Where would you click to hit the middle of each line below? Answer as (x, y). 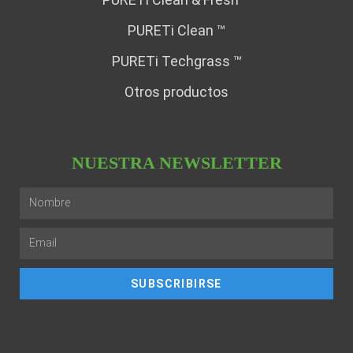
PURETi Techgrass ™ (176, 61)
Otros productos (176, 91)
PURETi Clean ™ (176, 30)
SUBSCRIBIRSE (176, 283)
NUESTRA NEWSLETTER (176, 162)
